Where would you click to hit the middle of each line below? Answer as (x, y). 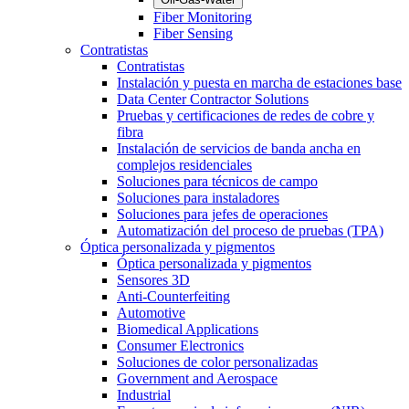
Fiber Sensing (193, 34)
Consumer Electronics (180, 346)
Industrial (144, 395)
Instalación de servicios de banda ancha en (239, 149)
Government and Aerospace (197, 379)
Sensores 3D (153, 280)
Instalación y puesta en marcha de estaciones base (259, 83)
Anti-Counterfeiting (173, 297)
